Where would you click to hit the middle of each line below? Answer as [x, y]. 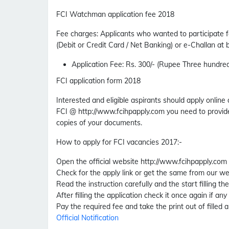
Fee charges [76, 34]
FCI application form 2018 [98, 81]
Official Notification [87, 218]
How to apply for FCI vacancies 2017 [117, 142]
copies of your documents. [99, 123]
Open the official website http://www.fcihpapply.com [142, 162]
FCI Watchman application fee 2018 [115, 15]
